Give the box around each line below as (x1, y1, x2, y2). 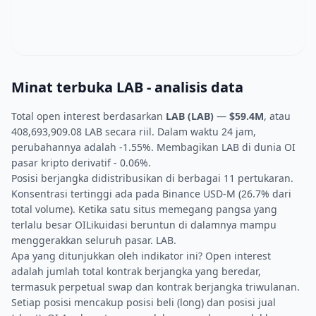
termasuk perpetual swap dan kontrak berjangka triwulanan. (11, 280, 300, 293)
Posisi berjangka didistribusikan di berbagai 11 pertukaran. (11, 171, 293, 185)
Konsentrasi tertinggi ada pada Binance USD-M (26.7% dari (11, 187, 291, 200)
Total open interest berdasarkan (11, 109, 166, 123)
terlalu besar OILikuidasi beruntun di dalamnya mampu (11, 218, 276, 231)
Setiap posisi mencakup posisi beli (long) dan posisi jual (11, 296, 276, 309)
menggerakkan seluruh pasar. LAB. (11, 233, 176, 247)
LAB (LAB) (166, 109, 214, 123)
